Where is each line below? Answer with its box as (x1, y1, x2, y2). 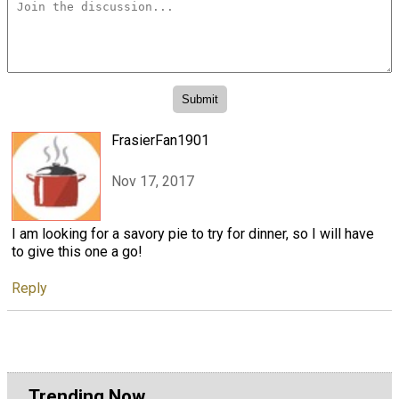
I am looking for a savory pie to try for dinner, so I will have (12, 224, 374, 242)
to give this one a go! (12, 242, 142, 260)
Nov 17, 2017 (111, 172, 194, 190)
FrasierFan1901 (111, 131, 209, 149)
